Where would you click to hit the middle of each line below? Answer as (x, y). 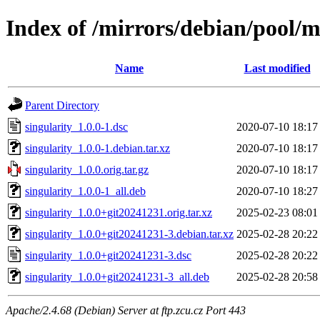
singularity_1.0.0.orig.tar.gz (87, 169)
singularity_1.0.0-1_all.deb (85, 191)
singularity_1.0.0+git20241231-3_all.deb (117, 276)
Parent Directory (62, 105)
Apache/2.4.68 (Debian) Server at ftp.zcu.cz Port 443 (126, 310)
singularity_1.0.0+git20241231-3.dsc (108, 255)
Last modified (277, 68)
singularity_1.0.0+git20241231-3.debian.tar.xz (129, 234)
